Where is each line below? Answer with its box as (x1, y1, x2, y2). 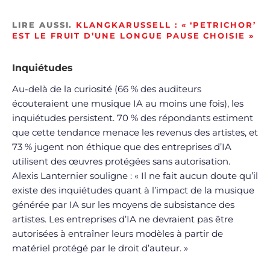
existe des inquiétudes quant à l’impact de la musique (12, 184, 254, 196)
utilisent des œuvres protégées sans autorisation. (12, 155, 230, 168)
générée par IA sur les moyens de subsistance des (12, 199, 234, 211)
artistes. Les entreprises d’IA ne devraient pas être (12, 213, 233, 225)
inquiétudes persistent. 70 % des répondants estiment (12, 112, 253, 124)
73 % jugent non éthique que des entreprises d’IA (12, 141, 231, 153)
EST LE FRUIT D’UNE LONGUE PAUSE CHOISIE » (12, 31, 254, 41)
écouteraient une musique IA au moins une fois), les (12, 98, 243, 110)
